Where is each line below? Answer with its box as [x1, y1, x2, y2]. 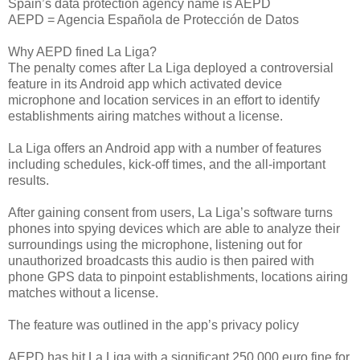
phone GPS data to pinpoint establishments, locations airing [8, 269, 348, 284]
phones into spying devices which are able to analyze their [8, 221, 340, 235]
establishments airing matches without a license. [8, 108, 283, 123]
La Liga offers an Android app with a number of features [8, 141, 321, 155]
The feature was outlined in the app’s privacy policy [8, 317, 299, 332]
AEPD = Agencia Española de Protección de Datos [8, 12, 299, 27]
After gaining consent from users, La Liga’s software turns [8, 205, 333, 219]
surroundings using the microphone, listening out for [8, 237, 302, 252]
